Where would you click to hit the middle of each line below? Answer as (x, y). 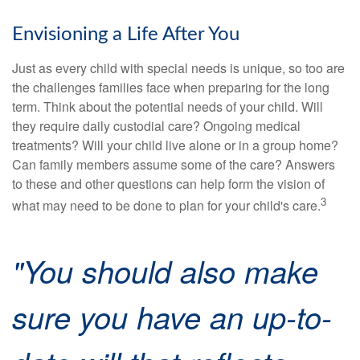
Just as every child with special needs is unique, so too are (178, 68)
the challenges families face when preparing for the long (171, 88)
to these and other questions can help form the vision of (168, 184)
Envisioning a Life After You (126, 35)
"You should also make (165, 270)
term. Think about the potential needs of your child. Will (168, 107)
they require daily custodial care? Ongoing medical (156, 126)
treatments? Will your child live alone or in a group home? (175, 145)
